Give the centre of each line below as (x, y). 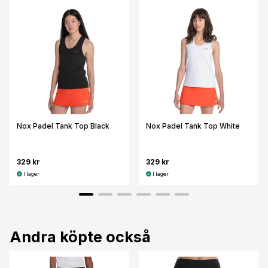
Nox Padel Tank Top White (193, 126)
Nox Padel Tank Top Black (63, 126)
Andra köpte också (80, 237)
